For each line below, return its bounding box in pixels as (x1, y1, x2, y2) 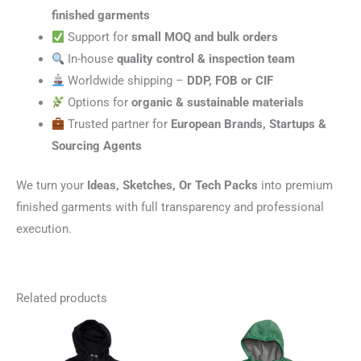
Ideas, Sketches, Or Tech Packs (87, 178, 258, 193)
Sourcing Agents (51, 139, 142, 154)
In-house (64, 52, 118, 67)
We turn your (16, 178, 87, 193)
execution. (16, 222, 72, 237)
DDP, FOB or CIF (187, 73, 274, 89)
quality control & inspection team (117, 52, 296, 67)
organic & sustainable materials (131, 95, 305, 110)
